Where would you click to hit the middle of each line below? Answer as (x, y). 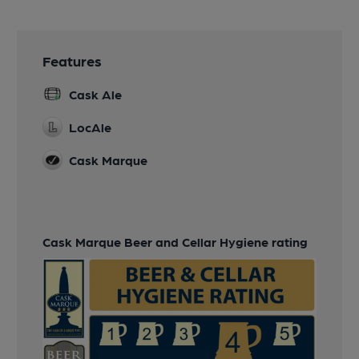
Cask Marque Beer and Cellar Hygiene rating (175, 241)
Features (73, 60)
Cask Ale (96, 94)
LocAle (91, 127)
